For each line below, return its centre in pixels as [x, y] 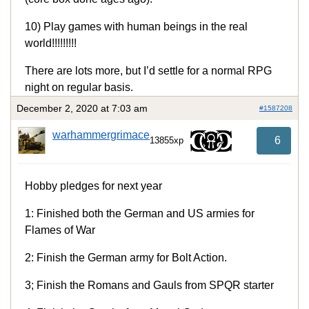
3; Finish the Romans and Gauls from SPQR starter [149, 285]
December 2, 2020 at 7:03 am [82, 109]
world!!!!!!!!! [51, 43]
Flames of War [60, 230]
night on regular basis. [79, 88]
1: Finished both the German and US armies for [140, 213]
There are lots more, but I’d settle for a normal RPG [148, 71]
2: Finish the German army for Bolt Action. [126, 257]
